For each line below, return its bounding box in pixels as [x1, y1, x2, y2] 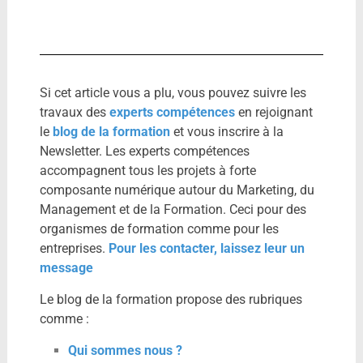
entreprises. [39, 241, 109, 257]
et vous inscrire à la [173, 124, 284, 140]
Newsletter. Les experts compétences [39, 143, 250, 160]
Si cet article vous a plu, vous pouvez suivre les [39, 85, 306, 101]
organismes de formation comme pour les [39, 221, 279, 237]
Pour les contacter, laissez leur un [108, 241, 305, 257]
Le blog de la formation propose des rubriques [39, 292, 302, 308]
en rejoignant [234, 105, 313, 121]
